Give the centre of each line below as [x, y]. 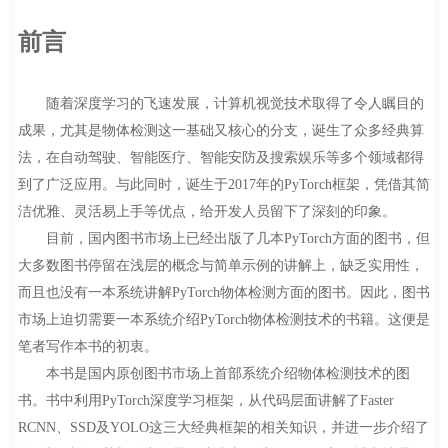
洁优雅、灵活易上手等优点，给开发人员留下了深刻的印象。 [206, 212]
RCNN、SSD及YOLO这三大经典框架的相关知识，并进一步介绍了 [223, 428]
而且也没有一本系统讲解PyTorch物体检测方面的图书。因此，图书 [223, 293]
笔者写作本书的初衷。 [87, 347]
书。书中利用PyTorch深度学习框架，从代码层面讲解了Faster [205, 401]
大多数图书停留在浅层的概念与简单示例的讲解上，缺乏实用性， [220, 266]
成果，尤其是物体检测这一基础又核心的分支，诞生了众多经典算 [220, 131]
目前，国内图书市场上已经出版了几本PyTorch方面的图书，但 [223, 239]
